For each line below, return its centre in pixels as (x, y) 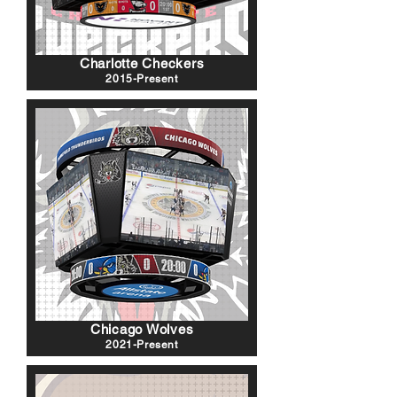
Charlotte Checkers (142, 63)
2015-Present (142, 79)
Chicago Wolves (142, 329)
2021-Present (142, 345)
